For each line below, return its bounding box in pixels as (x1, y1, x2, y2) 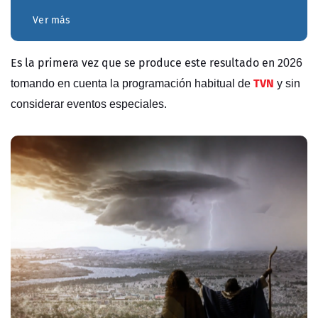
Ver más (33, 13, 71, 28)
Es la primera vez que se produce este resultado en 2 (11, 54, 283, 72)
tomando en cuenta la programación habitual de (11, 77, 253, 90)
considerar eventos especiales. (11, 98, 167, 111)
